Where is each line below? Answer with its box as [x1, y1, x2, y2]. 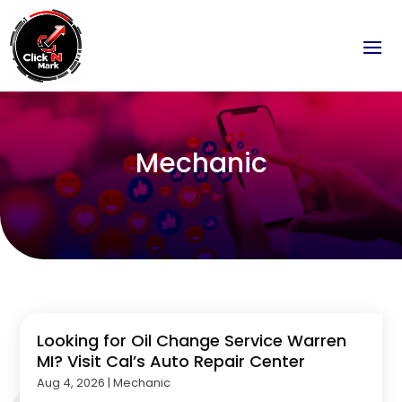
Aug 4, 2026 [37, 373, 106, 391]
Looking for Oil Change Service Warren [37, 328, 347, 352]
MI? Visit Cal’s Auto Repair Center [37, 349, 306, 372]
